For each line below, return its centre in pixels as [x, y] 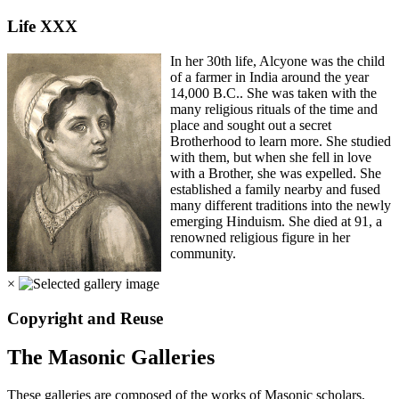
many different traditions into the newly [280, 205]
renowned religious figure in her [260, 237]
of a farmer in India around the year [269, 77]
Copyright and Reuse [85, 318]
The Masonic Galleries [111, 358]
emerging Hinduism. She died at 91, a [276, 221]
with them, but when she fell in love [270, 157]
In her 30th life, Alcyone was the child [277, 61]
